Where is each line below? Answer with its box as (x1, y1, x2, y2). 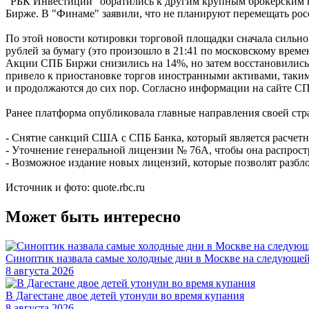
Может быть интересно (6, 208, 181, 226)
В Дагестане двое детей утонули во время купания (6, 290, 244, 302)
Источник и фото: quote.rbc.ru (6, 181, 145, 194)
